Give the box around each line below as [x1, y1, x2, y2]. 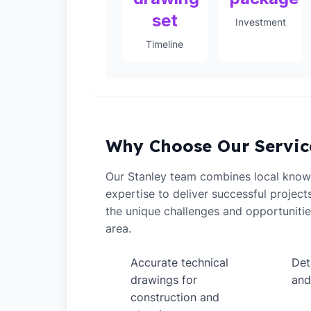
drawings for [131, 273, 197, 287]
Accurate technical [131, 255, 228, 269]
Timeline [146, 38, 184, 50]
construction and [131, 290, 219, 304]
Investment [235, 16, 287, 28]
